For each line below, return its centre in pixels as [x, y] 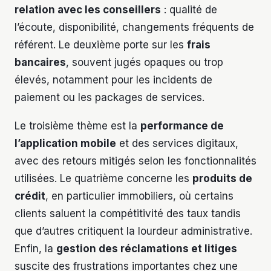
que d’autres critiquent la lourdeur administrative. [133, 231]
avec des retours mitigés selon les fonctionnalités [135, 161]
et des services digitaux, [177, 144]
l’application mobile [65, 144]
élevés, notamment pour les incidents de [113, 80]
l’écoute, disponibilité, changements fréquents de [134, 28]
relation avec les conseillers [88, 10]
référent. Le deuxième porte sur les [101, 45]
